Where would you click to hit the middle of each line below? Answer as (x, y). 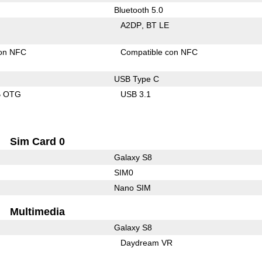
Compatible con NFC (159, 52)
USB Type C (136, 79)
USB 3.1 (136, 94)
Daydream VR (147, 242)
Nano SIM (132, 187)
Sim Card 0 (38, 141)
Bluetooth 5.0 (138, 10)
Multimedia (38, 211)
